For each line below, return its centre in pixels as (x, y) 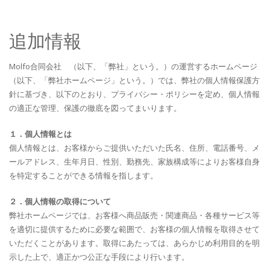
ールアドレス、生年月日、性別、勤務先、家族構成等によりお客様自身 (134, 162)
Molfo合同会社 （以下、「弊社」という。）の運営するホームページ (133, 66)
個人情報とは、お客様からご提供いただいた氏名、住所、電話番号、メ (134, 148)
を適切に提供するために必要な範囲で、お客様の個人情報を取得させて (134, 229)
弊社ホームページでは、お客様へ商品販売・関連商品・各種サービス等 (134, 215)
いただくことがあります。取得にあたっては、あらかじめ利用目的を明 (134, 243)
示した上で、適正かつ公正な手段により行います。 (99, 257)
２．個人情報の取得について (60, 201)
